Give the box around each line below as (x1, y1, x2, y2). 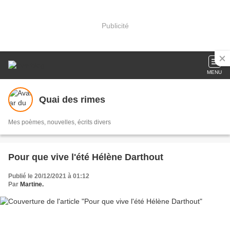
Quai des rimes (39, 94, 105, 105)
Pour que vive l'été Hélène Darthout (8, 152, 163, 162)
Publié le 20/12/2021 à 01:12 (8, 172, 89, 180)
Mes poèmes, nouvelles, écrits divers (8, 119, 111, 126)
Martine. (20, 181, 44, 188)
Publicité (101, 21, 129, 30)
